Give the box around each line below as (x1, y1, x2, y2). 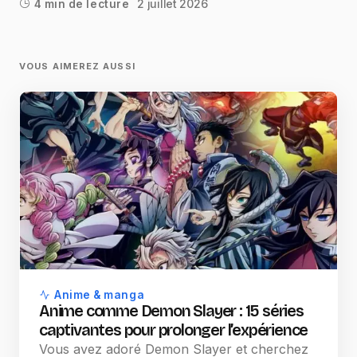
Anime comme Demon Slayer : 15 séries (39, 300, 304, 320)
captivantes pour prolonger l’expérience (39, 320, 308, 339)
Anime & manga (54, 288, 145, 301)
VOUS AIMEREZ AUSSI (19, 60, 135, 72)
